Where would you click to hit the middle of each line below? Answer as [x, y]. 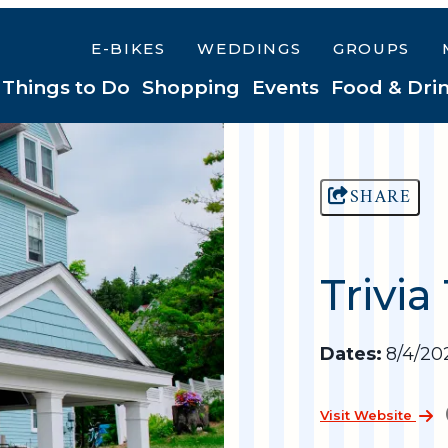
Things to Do [66, 87]
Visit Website [368, 414]
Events [285, 87]
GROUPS [371, 48]
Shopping [191, 87]
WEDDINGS [249, 48]
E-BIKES [128, 48]
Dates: [351, 354]
